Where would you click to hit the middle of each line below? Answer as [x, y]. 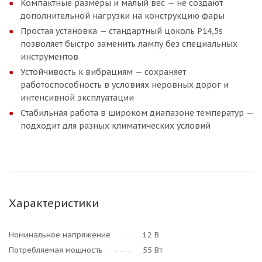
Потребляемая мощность [56, 250]
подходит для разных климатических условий [116, 126]
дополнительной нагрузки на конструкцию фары [123, 16]
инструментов [49, 57]
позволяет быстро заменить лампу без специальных [129, 44]
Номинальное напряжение [60, 235]
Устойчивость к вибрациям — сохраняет [103, 72]
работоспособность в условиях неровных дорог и [125, 85]
